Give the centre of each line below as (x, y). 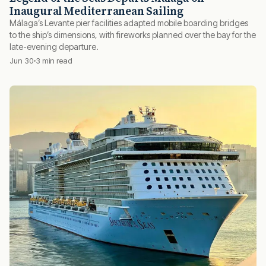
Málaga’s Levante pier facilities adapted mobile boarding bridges (129, 23)
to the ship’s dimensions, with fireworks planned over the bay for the (133, 34)
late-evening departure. (54, 46)
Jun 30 (22, 60)
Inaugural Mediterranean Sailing (97, 10)
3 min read (54, 60)
